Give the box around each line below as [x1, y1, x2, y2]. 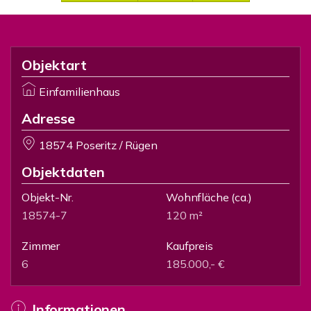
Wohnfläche [166, 190, 229, 204]
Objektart [22, 56, 87, 74]
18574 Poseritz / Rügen [38, 138, 158, 152]
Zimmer [22, 239, 60, 253]
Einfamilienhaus [38, 85, 120, 99]
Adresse [22, 110, 75, 127]
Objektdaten [22, 163, 105, 180]
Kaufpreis [166, 239, 213, 253]
